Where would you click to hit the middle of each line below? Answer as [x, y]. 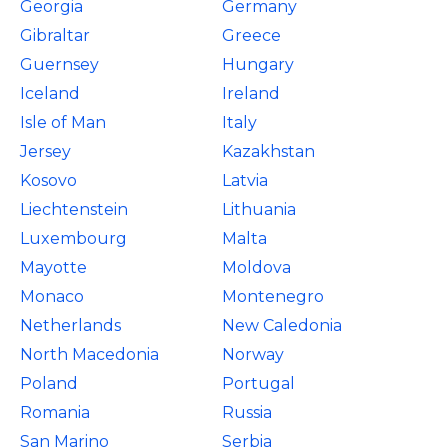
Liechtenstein [74, 209]
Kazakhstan [269, 151]
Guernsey [59, 64]
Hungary [258, 64]
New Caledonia [282, 325]
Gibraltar [55, 35]
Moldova [257, 267]
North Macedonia [89, 354]
